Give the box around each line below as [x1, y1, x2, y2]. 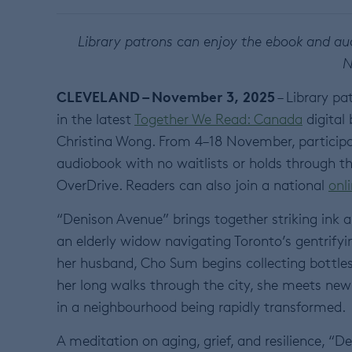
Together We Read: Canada [134, 109, 302, 127]
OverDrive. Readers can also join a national [57, 175, 328, 193]
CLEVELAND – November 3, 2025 [57, 86, 275, 105]
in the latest [57, 109, 134, 127]
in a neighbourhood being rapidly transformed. [57, 297, 346, 315]
